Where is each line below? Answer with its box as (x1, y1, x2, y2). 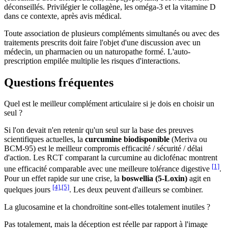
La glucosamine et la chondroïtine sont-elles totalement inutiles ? (4, 203, 210, 212)
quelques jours (4, 185, 52, 194)
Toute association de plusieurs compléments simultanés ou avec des (4, 28, 219, 38)
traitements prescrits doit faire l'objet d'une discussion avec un (4, 38, 201, 47)
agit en (187, 174, 211, 183)
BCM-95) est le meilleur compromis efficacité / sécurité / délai (4, 144, 203, 153)
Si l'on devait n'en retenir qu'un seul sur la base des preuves (4, 126, 193, 135)
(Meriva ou (169, 135, 207, 144)
